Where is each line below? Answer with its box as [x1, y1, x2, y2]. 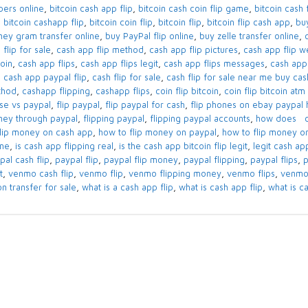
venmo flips [226, 168, 275, 179]
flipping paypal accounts [149, 113, 250, 124]
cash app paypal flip [3, 72, 87, 83]
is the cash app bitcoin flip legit [118, 141, 247, 152]
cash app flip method [56, 45, 144, 56]
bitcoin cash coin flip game [137, 3, 249, 14]
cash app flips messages [163, 58, 265, 69]
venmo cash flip [8, 168, 74, 179]
